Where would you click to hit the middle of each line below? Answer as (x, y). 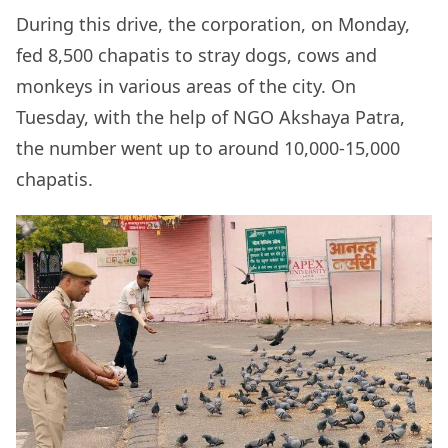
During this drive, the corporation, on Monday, (213, 24)
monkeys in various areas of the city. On (186, 86)
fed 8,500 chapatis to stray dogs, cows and (196, 55)
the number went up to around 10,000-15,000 (208, 148)
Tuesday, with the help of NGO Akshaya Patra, (210, 117)
